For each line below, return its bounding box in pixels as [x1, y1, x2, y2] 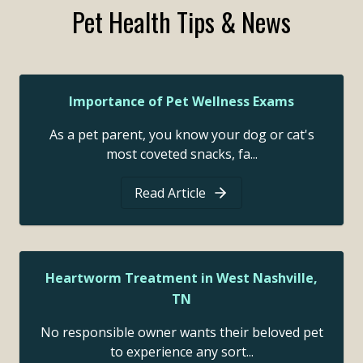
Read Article [135, 184, 206, 203]
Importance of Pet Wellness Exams [69, 92, 294, 111]
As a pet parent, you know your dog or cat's [49, 126, 314, 144]
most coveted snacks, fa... [105, 145, 258, 164]
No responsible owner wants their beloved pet [40, 323, 323, 342]
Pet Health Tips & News [72, 2, 291, 41]
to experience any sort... [109, 343, 254, 361]
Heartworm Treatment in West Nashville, [45, 269, 318, 288]
